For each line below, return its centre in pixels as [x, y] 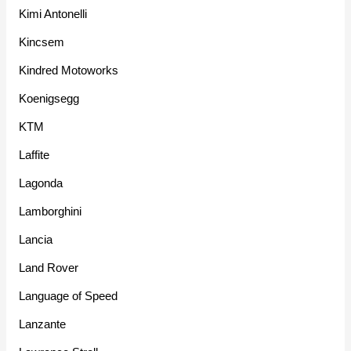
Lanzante [43, 324]
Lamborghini [51, 212]
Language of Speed [69, 296]
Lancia [36, 240]
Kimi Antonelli [53, 14]
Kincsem [42, 42]
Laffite [34, 155]
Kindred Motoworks [69, 71]
